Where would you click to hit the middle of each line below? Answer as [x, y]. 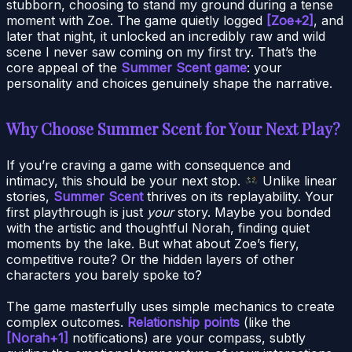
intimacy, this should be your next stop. [125, 180]
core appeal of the [64, 67]
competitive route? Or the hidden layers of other [150, 259]
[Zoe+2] [290, 20]
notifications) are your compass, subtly [187, 337]
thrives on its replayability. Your [238, 196]
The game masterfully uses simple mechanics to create [170, 306]
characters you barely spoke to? [104, 275]
